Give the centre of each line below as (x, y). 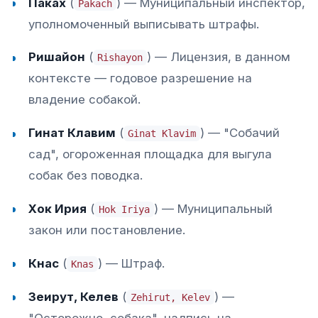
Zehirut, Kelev (171, 297)
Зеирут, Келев (74, 296)
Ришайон (57, 57)
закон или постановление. (107, 230)
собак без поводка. (86, 176)
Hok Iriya (125, 209)
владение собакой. (85, 100)
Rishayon (120, 58)
